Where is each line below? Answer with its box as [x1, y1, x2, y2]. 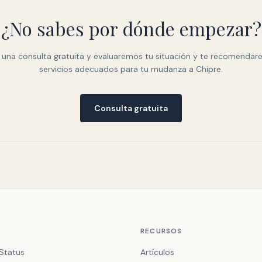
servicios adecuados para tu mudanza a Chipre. [39, 64, 223, 74]
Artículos [140, 247, 174, 257]
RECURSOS [140, 226, 182, 236]
